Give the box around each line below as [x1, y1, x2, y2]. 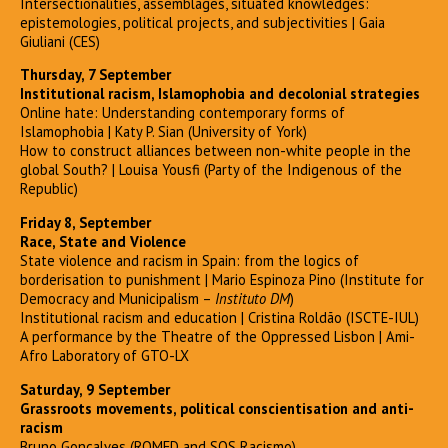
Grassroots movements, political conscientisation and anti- [20, 398, 414, 418]
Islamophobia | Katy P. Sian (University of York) [20, 122, 307, 142]
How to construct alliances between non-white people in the [20, 141, 411, 161]
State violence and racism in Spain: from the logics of [20, 250, 359, 270]
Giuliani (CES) [20, 31, 100, 51]
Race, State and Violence [20, 231, 186, 251]
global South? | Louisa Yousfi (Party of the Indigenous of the [20, 160, 402, 180]
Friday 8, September [20, 212, 151, 232]
